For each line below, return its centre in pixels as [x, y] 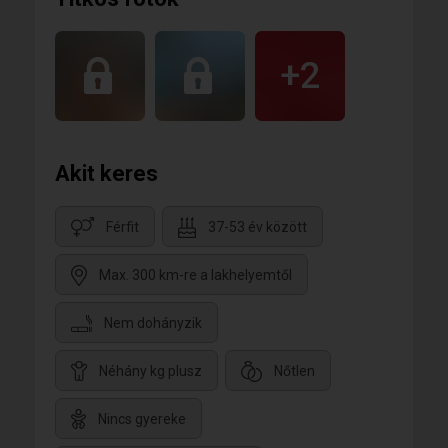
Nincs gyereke [142, 419]
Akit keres [106, 173]
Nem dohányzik [153, 323]
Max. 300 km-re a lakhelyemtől [195, 275]
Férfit [122, 227]
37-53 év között [257, 227]
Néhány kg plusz [150, 371]
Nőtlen [294, 371]
